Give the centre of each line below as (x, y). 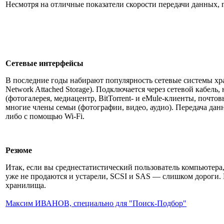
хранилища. (26, 185)
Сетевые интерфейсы (44, 63)
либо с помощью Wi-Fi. (45, 116)
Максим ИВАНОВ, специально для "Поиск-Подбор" (96, 203)
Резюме (19, 150)
